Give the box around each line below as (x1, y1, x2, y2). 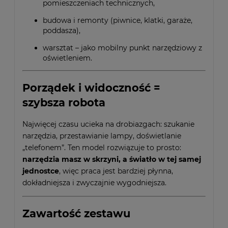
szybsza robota (22, 96, 105, 109)
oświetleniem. (43, 53, 92, 63)
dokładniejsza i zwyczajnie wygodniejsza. (22, 178, 166, 188)
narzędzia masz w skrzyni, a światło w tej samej (22, 155, 201, 164)
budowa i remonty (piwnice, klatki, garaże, (43, 16, 192, 25)
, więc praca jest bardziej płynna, (59, 166, 173, 176)
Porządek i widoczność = (22, 81, 160, 94)
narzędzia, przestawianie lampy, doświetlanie (22, 131, 181, 141)
